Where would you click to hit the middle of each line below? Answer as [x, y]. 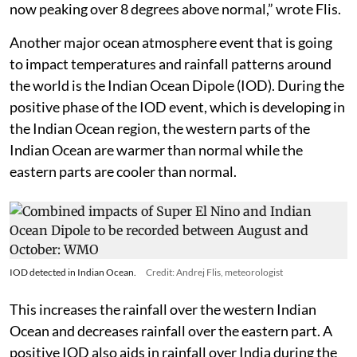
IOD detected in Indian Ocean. [73, 304]
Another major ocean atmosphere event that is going [171, 74]
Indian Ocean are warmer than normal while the [156, 181]
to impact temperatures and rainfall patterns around [171, 95]
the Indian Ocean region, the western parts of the [160, 160]
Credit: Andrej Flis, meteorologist [214, 304]
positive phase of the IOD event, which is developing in [177, 138]
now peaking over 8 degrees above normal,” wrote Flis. [175, 40]
